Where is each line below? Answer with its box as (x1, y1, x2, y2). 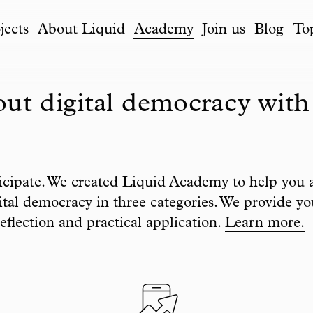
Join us (202, 22, 246, 38)
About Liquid (37, 22, 125, 38)
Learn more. (225, 217, 305, 231)
